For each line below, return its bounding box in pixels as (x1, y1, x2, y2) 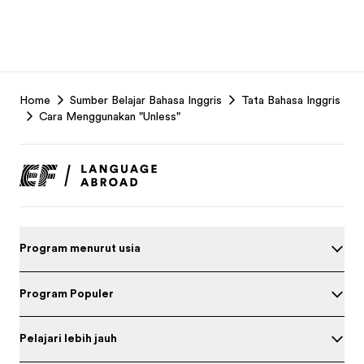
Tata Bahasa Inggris (241, 93, 340, 106)
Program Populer (19, 286, 114, 300)
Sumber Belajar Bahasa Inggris (70, 93, 222, 106)
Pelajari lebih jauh (19, 331, 117, 344)
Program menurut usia (19, 241, 141, 254)
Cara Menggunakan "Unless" (39, 110, 180, 123)
